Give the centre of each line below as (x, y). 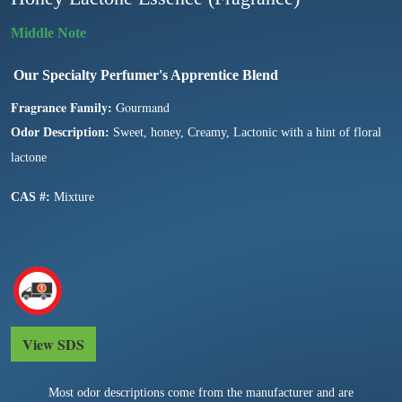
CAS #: (31, 197)
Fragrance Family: (61, 107)
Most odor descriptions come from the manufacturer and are (201, 392)
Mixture (72, 197)
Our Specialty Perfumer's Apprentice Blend (146, 74)
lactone (29, 157)
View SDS (53, 344)
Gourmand (141, 107)
